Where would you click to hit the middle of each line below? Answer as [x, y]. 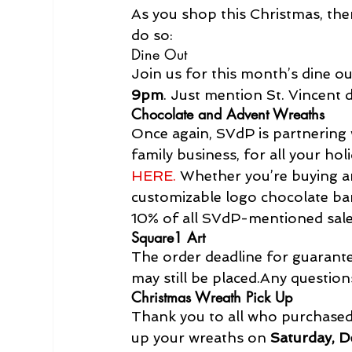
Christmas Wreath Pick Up [212, 297]
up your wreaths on [201, 337]
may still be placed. [196, 277]
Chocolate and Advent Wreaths [228, 114]
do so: [152, 35]
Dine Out [159, 54]
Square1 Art [169, 237]
